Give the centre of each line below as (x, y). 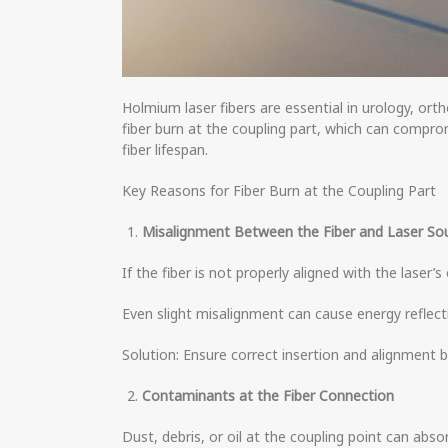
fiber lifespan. (165, 149)
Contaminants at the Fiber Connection (268, 395)
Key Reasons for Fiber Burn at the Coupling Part (279, 190)
